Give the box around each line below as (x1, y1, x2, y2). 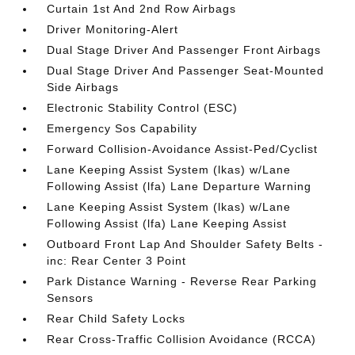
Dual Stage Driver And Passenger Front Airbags (47, 43, 322, 56)
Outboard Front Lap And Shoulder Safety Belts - (47, 237, 324, 250)
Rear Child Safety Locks (47, 311, 186, 325)
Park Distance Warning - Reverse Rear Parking (47, 274, 318, 288)
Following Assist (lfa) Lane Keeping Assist (47, 216, 288, 230)
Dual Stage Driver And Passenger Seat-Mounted (47, 63, 325, 77)
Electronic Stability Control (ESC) (47, 101, 239, 114)
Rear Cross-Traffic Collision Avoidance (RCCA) (47, 332, 317, 345)
